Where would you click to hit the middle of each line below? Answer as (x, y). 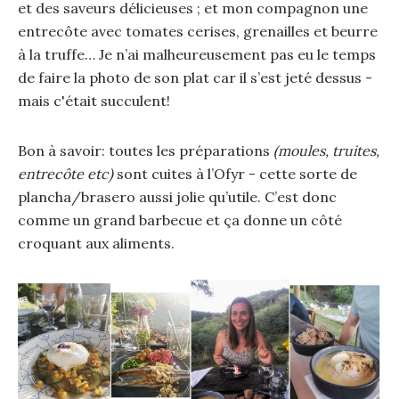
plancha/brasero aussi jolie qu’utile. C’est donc (177, 196)
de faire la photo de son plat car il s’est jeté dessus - (195, 77)
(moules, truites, (326, 150)
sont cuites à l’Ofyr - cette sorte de (235, 173)
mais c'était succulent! (94, 100)
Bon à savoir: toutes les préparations (145, 150)
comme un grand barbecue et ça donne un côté (179, 220)
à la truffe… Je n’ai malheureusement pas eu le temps (196, 54)
